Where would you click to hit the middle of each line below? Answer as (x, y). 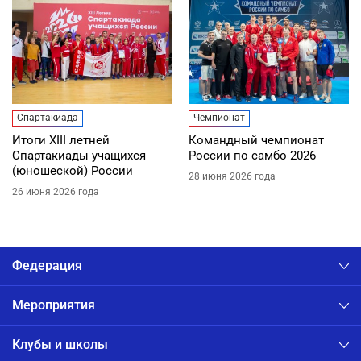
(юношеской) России (73, 170)
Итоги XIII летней (61, 140)
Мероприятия (54, 305)
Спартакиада (48, 117)
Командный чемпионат (256, 140)
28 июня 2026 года (232, 176)
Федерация (47, 266)
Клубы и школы (60, 345)
